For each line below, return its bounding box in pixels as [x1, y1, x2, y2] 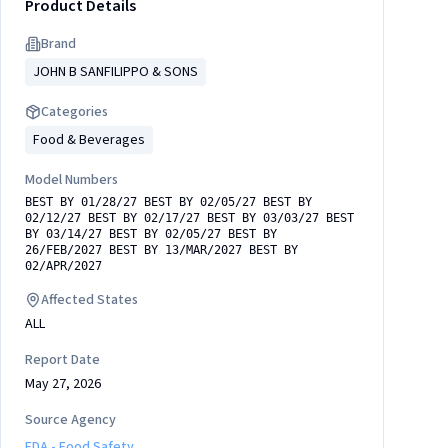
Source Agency [25, 410, 116, 430]
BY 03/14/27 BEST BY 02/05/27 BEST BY [25, 227, 277, 241]
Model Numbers [25, 170, 118, 190]
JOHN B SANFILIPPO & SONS [33, 62, 198, 82]
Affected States [41, 290, 138, 310]
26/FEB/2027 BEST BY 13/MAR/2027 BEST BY [25, 243, 298, 257]
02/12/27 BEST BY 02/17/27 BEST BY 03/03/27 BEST [25, 211, 354, 225]
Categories [41, 102, 108, 122]
